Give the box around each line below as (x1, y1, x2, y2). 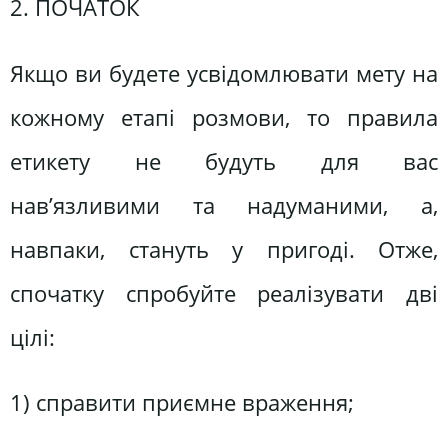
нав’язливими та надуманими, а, (10, 189, 438, 221)
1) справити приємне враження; (10, 387, 354, 419)
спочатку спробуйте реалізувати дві (10, 277, 438, 309)
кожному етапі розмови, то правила (10, 101, 438, 133)
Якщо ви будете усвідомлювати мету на (10, 57, 438, 89)
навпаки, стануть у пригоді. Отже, (10, 233, 438, 265)
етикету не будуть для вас (10, 145, 438, 177)
